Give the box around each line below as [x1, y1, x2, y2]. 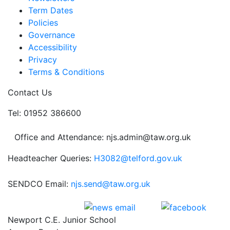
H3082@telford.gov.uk [94, 153, 182, 163]
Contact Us [8, 87, 52, 98]
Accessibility [28, 42, 77, 52]
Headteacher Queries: [8, 153, 94, 163]
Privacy [28, 54, 57, 65]
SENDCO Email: [8, 179, 71, 189]
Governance [28, 30, 75, 40]
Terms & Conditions [28, 67, 104, 77]
